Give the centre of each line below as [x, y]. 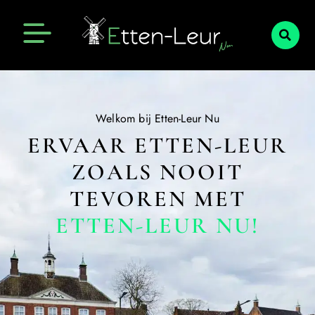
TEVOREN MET [157, 198]
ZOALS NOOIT [157, 172]
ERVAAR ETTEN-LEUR [157, 145]
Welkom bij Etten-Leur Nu [157, 118]
